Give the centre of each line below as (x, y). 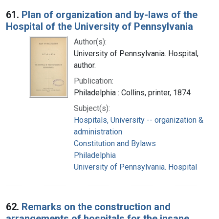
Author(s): (90, 42)
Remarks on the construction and (96, 207)
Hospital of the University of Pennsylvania (99, 26)
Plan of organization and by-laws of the (109, 14)
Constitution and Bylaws (115, 143)
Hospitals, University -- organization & (139, 120)
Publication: (94, 81)
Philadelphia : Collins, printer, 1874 (132, 92)
